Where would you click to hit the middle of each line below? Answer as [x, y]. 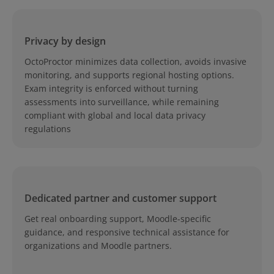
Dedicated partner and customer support [120, 198]
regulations [48, 128]
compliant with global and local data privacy [115, 115]
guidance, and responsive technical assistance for [127, 232]
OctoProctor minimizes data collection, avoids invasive [135, 61]
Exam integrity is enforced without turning [111, 88]
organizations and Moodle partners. [98, 245]
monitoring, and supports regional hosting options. [129, 75]
